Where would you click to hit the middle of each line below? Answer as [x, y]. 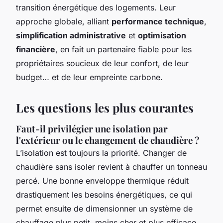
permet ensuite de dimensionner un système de [104, 208]
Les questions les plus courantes [105, 107]
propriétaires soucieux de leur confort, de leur [102, 63]
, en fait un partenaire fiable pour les [123, 49]
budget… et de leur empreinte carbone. [89, 77]
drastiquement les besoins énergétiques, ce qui [104, 194]
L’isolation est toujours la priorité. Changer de [101, 153]
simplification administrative [71, 35]
